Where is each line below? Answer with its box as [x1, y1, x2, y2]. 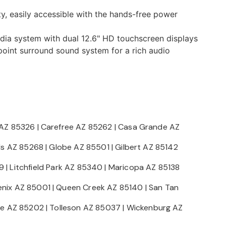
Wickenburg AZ [126, 202, 183, 213]
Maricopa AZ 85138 [108, 162, 180, 173]
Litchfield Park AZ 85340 [10, 162, 103, 173]
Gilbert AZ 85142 [115, 142, 178, 152]
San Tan [149, 182, 179, 193]
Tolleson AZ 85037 [49, 202, 121, 213]
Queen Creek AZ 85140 [56, 182, 143, 193]
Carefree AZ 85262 [40, 122, 112, 132]
